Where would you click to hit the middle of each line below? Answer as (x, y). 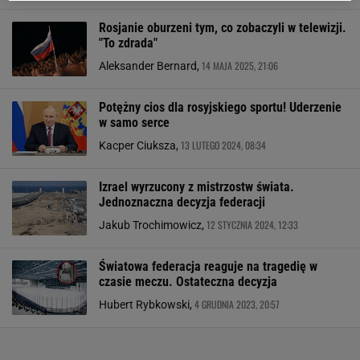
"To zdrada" (128, 43)
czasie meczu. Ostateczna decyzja (188, 282)
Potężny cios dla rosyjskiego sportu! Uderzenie (220, 107)
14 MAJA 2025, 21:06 (240, 65)
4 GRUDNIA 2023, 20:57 (237, 304)
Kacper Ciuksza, (140, 145)
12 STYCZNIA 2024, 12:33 (252, 225)
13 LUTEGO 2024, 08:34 (223, 145)
